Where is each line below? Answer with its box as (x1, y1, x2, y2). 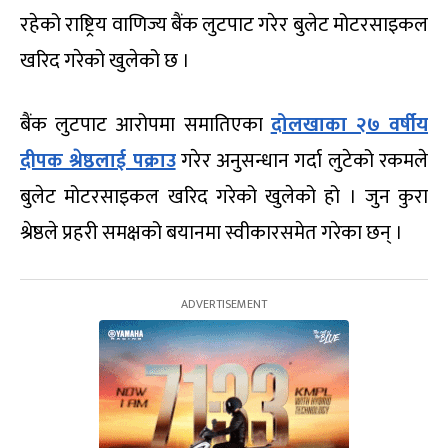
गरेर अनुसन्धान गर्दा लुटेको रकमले (175, 144, 429, 179)
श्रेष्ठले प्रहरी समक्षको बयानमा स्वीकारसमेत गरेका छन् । (20, 216, 403, 251)
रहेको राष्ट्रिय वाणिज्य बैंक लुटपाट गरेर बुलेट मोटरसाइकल (20, 8, 428, 43)
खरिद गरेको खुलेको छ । (20, 44, 190, 79)
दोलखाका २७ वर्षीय (270, 108, 429, 143)
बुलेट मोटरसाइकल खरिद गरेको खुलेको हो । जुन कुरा (20, 180, 428, 215)
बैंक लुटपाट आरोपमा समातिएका (20, 108, 271, 143)
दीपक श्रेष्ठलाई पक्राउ (20, 144, 176, 179)
